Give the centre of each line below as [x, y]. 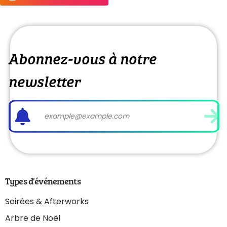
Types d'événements [43, 181]
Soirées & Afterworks [47, 201]
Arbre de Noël [33, 218]
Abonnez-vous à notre [82, 57]
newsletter [44, 80]
